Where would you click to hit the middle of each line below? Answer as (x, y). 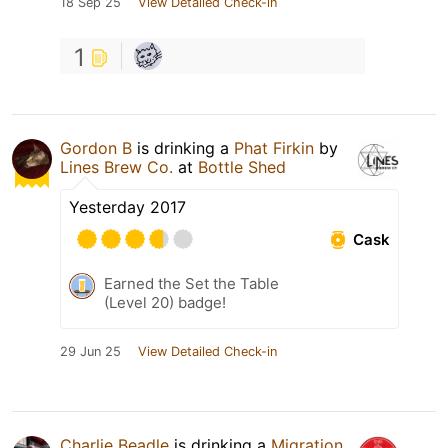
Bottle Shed (242, 167)
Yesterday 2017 (127, 207)
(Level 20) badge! (165, 303)
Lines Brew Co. (116, 167)
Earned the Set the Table (191, 284)
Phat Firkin (274, 148)
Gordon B (96, 148)
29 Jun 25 (90, 352)
